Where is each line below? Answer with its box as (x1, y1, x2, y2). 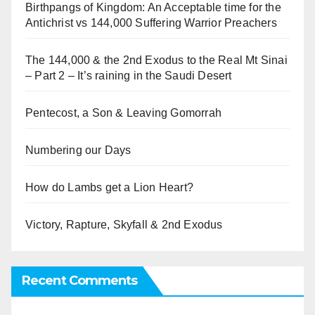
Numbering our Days (25, 144, 131, 156)
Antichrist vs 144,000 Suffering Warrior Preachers (25, 17, 277, 29)
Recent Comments (22, 273, 138, 288)
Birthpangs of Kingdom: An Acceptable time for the (25, 1, 281, 13)
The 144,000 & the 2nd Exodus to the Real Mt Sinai (25, 54, 288, 66)
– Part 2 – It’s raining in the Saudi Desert (25, 70, 232, 82)
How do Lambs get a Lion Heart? (25, 181, 193, 193)
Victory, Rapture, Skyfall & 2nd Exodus (25, 219, 223, 231)
